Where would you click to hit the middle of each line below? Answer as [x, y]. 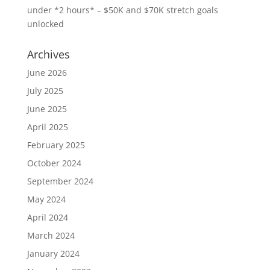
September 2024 [60, 181]
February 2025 [56, 145]
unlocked [45, 24]
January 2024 [53, 253]
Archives [48, 54]
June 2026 [47, 72]
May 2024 [46, 199]
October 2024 [54, 163]
